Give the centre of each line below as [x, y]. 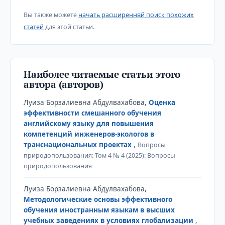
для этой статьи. [69, 27]
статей [33, 27]
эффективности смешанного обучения [92, 113]
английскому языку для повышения [88, 123]
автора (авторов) [63, 84]
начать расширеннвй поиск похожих [136, 15]
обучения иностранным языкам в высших [99, 210]
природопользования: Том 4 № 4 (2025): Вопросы [99, 155]
